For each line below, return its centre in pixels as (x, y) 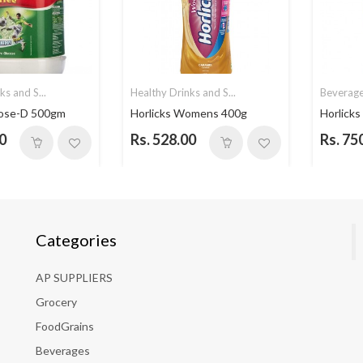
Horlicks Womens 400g (189, 113)
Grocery (56, 302)
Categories (76, 240)
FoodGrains (65, 327)
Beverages (63, 351)
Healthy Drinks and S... (183, 93)
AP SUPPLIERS (74, 278)
